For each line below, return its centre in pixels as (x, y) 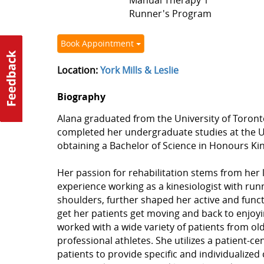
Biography (81, 97)
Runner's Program (170, 14)
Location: (78, 70)
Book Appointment (98, 43)
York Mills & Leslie (139, 70)
